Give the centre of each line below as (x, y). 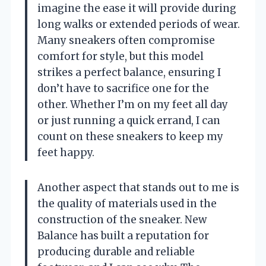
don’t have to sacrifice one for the (123, 88)
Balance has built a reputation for (123, 236)
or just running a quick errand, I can (129, 121)
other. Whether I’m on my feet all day (133, 104)
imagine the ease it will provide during (137, 8)
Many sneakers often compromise (126, 40)
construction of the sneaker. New (122, 220)
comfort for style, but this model (121, 56)
